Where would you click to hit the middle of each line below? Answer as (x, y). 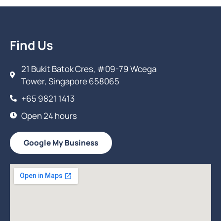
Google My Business (61, 142)
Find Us (32, 45)
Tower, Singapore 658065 (70, 81)
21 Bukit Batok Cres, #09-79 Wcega (89, 69)
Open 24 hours (49, 115)
